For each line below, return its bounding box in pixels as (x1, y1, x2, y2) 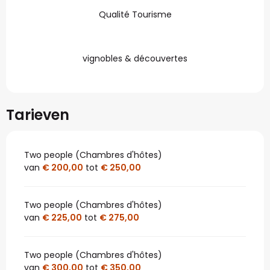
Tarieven (6, 104, 69, 125)
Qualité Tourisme (98, 8, 172, 20)
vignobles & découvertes (83, 52, 187, 64)
